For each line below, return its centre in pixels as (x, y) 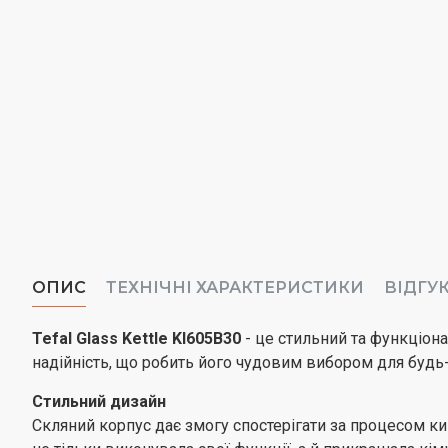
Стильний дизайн (99, 401)
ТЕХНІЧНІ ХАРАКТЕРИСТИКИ (235, 287)
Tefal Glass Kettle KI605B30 (136, 338)
